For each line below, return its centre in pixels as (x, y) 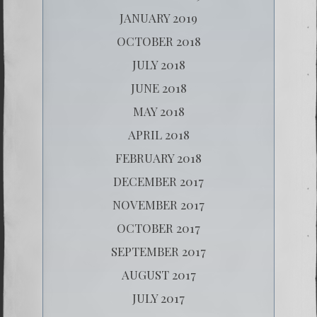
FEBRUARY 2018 (158, 157)
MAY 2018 (158, 111)
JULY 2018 (158, 64)
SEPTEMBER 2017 (158, 251)
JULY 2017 (158, 298)
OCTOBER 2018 (158, 41)
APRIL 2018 (158, 134)
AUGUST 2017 (158, 274)
